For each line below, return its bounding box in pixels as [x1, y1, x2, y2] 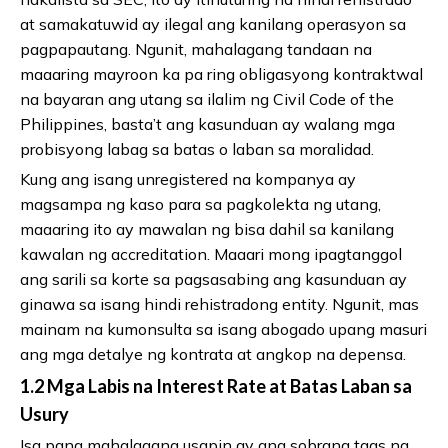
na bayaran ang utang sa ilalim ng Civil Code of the [20, 88, 394, 109]
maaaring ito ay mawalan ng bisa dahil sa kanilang [20, 218, 394, 239]
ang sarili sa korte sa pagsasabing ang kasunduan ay [20, 268, 407, 289]
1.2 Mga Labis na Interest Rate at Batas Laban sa [20, 374, 412, 397]
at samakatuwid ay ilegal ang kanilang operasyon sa [20, 13, 406, 34]
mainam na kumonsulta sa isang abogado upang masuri [20, 318, 427, 339]
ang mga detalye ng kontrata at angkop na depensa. [20, 343, 406, 364]
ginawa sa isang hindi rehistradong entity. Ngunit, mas [20, 293, 419, 314]
